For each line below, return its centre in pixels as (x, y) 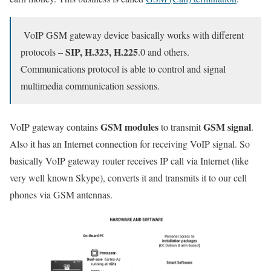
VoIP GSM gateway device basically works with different (132, 34)
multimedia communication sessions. (90, 85)
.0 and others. (164, 51)
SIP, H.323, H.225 (102, 51)
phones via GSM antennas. (61, 194)
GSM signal (227, 126)
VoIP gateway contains (55, 126)
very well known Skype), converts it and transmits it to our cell (128, 177)
